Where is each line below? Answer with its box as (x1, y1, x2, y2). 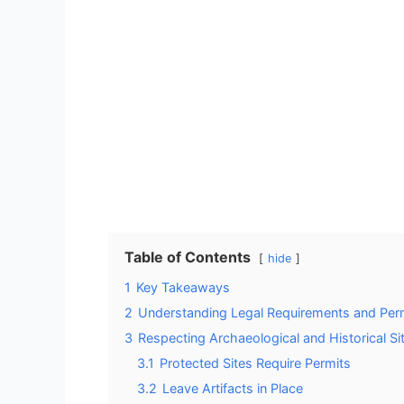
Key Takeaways (136, 279, 230, 295)
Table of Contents (124, 247, 251, 266)
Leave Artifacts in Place (162, 380, 303, 396)
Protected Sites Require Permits (160, 354, 351, 371)
